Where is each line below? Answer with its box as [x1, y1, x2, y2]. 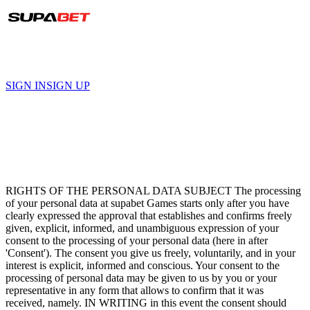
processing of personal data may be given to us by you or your [6, 271, 277, 284]
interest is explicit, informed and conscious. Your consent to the [6, 259, 280, 271]
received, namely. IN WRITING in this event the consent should [6, 296, 286, 309]
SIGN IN [6, 80, 46, 91]
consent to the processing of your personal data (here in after [6, 234, 268, 246]
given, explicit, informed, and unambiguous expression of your [6, 221, 279, 234]
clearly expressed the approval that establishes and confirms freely [6, 209, 292, 221]
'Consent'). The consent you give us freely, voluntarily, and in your [6, 246, 295, 259]
